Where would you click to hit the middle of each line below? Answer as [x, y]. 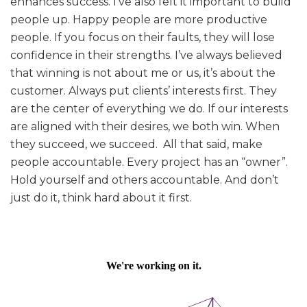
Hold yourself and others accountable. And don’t [145, 180]
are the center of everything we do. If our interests [149, 109]
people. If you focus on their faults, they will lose [143, 38]
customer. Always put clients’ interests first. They [144, 91]
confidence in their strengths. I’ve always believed [146, 56]
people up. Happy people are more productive [139, 20]
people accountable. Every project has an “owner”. [149, 162]
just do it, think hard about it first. [102, 198]
